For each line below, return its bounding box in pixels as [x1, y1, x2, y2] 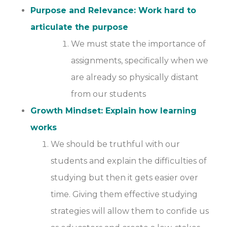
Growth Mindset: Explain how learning [30, 106, 197, 116]
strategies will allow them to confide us [51, 206, 209, 216]
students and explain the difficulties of [51, 156, 207, 166]
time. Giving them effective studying [51, 190, 198, 200]
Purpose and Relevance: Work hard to [30, 6, 196, 16]
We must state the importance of [71, 39, 206, 49]
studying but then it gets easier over [51, 173, 198, 183]
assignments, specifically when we [71, 56, 208, 66]
